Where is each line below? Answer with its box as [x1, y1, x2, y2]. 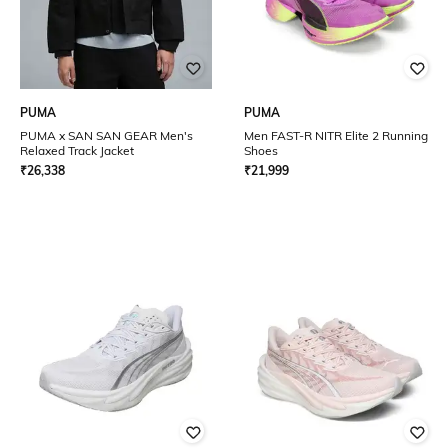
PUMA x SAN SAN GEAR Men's [20, 128, 193, 143]
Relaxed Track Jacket [20, 143, 134, 158]
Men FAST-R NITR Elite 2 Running [244, 128, 428, 143]
